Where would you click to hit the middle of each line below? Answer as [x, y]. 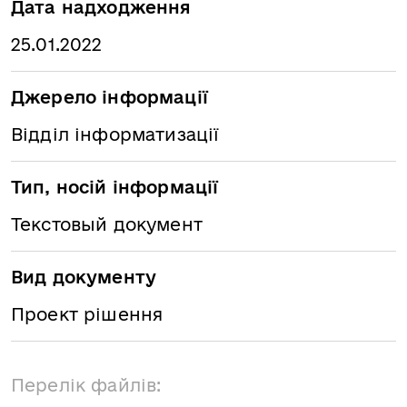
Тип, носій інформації [115, 187]
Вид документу [84, 277]
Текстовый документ [107, 224]
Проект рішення [87, 314]
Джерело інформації [109, 97]
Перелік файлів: [86, 385]
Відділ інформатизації [115, 134]
